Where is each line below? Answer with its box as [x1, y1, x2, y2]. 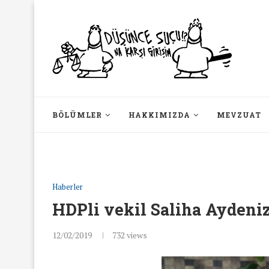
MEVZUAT [217, 110, 261, 119]
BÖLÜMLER [52, 110, 102, 119]
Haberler [52, 181, 83, 192]
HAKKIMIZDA [128, 110, 190, 119]
